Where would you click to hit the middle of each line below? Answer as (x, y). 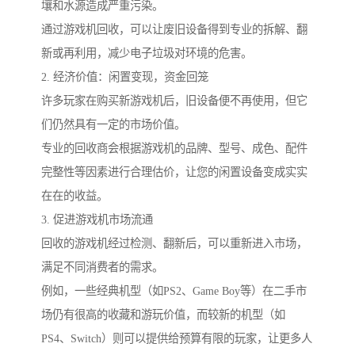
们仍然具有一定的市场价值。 (113, 125)
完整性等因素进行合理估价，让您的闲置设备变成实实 (174, 172)
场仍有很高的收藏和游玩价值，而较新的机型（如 (163, 315)
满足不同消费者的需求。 (102, 267)
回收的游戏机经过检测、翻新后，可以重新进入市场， (174, 244)
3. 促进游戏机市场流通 (97, 220)
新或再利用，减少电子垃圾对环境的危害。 (147, 53)
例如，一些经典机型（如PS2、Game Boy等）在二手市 (174, 291)
